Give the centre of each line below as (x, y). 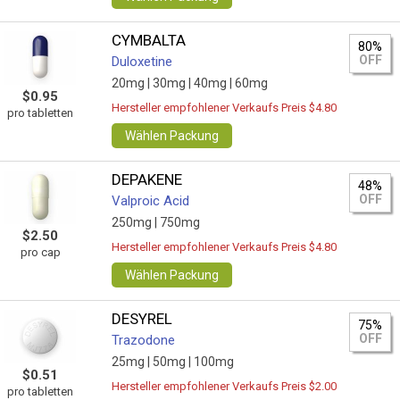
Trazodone (144, 340)
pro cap (40, 252)
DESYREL (142, 319)
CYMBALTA (149, 40)
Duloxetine (142, 62)
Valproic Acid (151, 201)
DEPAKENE (147, 179)
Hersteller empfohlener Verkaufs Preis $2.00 (225, 386)
